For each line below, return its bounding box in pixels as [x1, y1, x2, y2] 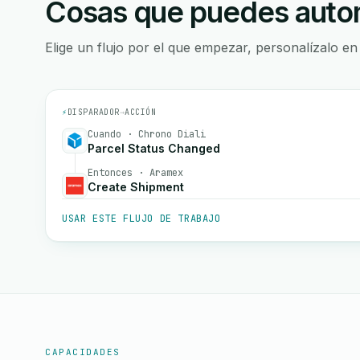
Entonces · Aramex [88, 166, 183, 179]
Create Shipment [88, 180, 184, 194]
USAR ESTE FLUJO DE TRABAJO [62, 212, 221, 225]
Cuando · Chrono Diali [88, 128, 206, 141]
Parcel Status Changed [88, 141, 220, 155]
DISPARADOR [67, 107, 120, 117]
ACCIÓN [125, 107, 156, 117]
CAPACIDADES [45, 346, 121, 358]
